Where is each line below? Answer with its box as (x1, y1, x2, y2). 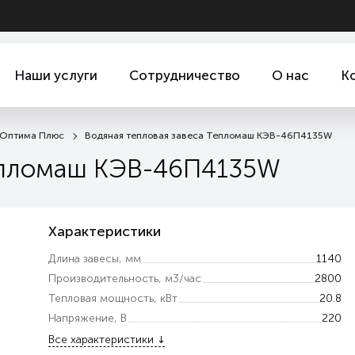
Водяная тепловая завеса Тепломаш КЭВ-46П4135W (85, 130, 332, 141)
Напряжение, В (48, 311, 127, 325)
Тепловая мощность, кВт (48, 292, 177, 305)
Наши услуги (14, 67, 97, 83)
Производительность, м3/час (48, 272, 201, 285)
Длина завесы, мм (48, 252, 141, 265)
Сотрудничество (129, 67, 240, 83)
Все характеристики (48, 333, 154, 346)
